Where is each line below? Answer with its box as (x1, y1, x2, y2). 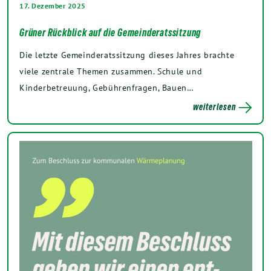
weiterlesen (192, 101, 237, 112)
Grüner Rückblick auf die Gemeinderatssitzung (19, 26, 201, 39)
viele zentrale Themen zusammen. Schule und (19, 65, 203, 77)
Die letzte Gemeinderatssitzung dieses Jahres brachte (19, 48, 235, 60)
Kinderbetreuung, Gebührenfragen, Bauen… (19, 81, 194, 93)
